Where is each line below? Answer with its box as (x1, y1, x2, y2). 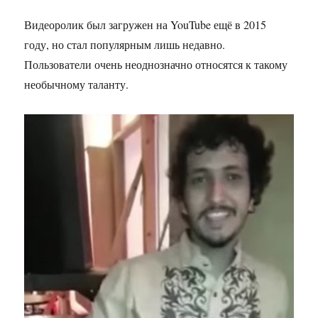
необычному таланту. (24, 76, 129, 92)
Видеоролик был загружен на (24, 16, 171, 32)
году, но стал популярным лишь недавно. (24, 36, 226, 52)
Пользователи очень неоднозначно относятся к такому (24, 56, 288, 72)
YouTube (170, 16, 212, 32)
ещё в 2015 (211, 16, 267, 32)
